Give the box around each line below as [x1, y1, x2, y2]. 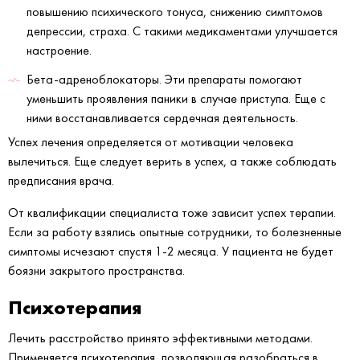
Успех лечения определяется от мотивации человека [8, 134, 293, 150]
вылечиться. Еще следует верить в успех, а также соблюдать [8, 153, 337, 170]
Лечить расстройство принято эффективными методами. [8, 330, 313, 346]
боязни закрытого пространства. [8, 263, 185, 279]
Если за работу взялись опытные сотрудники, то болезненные [8, 224, 342, 240]
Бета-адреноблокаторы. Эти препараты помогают [27, 72, 302, 88]
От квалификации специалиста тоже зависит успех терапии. [8, 205, 336, 221]
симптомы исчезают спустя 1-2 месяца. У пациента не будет [8, 243, 333, 260]
